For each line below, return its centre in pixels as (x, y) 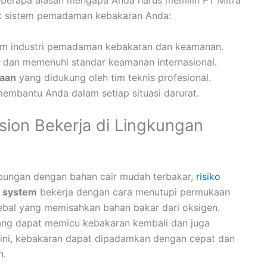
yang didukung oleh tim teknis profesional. (114, 77)
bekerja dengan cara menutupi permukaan (133, 192)
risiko (208, 176)
